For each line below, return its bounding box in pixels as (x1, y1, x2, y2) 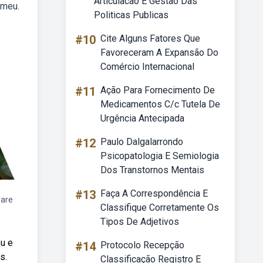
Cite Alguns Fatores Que (100, 33, 200, 44)
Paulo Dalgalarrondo (100, 136, 183, 147)
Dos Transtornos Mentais (100, 164, 204, 176)
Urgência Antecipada (100, 113, 184, 124)
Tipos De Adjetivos (100, 216, 179, 227)
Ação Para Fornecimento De (100, 85, 215, 96)
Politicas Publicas (94, 9, 168, 21)
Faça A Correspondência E (100, 188, 208, 199)
